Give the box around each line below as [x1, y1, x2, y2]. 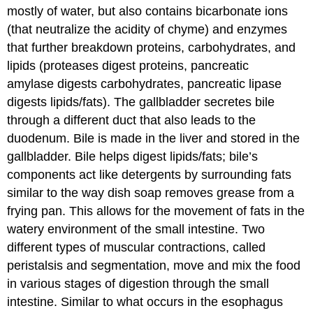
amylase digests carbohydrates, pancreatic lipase [7, 76, 282, 91]
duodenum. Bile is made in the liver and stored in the [7, 131, 300, 145]
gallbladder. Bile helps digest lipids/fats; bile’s [7, 149, 259, 163]
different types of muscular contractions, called [7, 240, 266, 254]
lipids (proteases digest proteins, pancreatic [7, 58, 249, 73]
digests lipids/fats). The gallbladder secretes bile [7, 94, 275, 109]
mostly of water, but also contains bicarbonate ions [7, 3, 289, 18]
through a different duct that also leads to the [7, 112, 256, 127]
